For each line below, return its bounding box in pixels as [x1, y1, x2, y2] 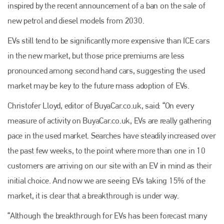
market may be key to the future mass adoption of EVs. [7, 80, 189, 90]
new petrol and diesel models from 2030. [7, 15, 144, 25]
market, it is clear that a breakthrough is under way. [7, 190, 179, 200]
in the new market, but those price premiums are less [7, 50, 184, 60]
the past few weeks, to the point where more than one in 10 [7, 145, 205, 155]
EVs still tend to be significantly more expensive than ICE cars [7, 35, 210, 45]
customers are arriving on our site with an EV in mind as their [7, 160, 212, 170]
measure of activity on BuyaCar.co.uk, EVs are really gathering [7, 115, 211, 125]
